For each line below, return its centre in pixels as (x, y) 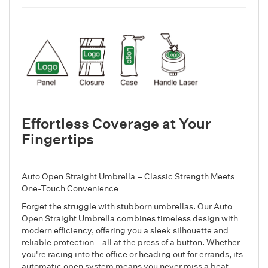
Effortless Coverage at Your (116, 123)
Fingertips (58, 138)
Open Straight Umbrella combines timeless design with (130, 218)
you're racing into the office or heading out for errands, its (132, 254)
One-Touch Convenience (70, 188)
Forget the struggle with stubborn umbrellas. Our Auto (127, 206)
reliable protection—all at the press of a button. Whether (131, 242)
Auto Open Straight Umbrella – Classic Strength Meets (128, 176)
